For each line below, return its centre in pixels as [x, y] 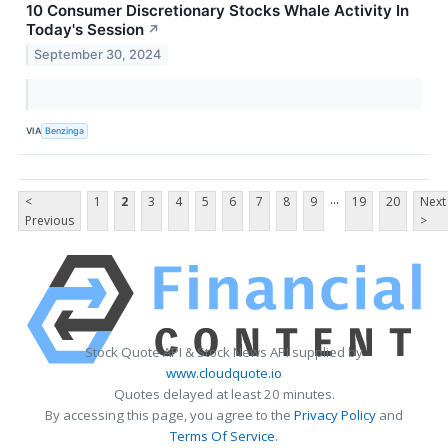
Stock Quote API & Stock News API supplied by [224, 352]
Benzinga [65, 130]
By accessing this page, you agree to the [169, 415]
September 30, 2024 [98, 55]
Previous [49, 221]
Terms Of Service [222, 436]
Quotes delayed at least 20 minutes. [224, 394]
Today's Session [85, 29]
